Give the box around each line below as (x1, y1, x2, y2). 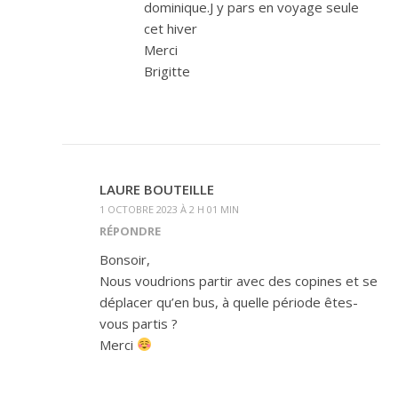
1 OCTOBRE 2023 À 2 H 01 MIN (99, 202, 239, 216)
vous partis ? (99, 314, 178, 332)
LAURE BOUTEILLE (99, 179, 214, 198)
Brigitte (144, 61, 190, 80)
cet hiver (144, 19, 197, 37)
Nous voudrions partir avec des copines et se (99, 271, 378, 290)
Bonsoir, (99, 250, 150, 268)
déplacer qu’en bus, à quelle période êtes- (99, 292, 358, 311)
